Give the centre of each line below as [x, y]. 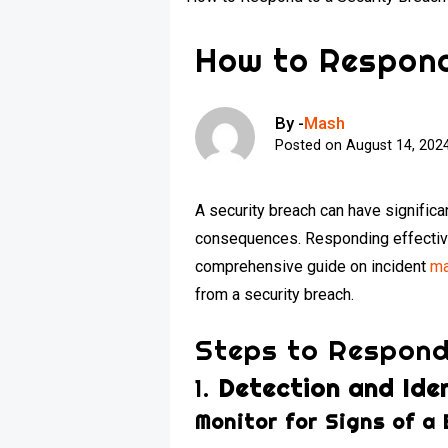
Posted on [311, 145]
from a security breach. [275, 294]
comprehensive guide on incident [313, 266]
